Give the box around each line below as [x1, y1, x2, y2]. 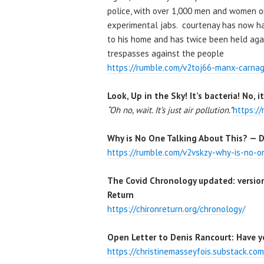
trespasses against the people [107, 47, 224, 59]
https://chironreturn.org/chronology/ [107, 203, 245, 214]
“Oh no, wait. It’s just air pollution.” [107, 104, 233, 115]
